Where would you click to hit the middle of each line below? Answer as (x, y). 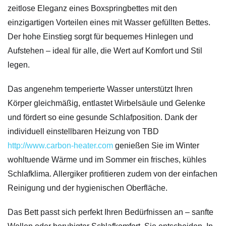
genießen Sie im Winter (157, 146)
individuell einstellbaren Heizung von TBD (83, 132)
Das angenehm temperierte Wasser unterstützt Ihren (100, 89)
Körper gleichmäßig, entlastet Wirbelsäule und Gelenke (106, 103)
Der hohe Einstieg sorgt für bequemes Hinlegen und (100, 37)
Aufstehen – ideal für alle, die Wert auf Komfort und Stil (105, 51)
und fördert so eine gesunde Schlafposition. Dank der (102, 118)
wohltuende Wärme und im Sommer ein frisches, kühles (107, 160)
